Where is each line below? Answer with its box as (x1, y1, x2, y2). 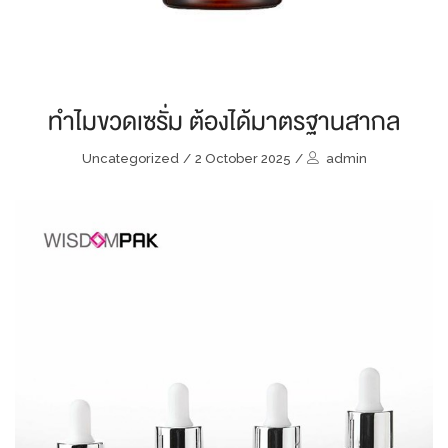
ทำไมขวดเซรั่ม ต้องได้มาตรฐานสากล (48, 106, 400, 136)
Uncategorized (81, 151, 179, 166)
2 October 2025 (194, 151, 291, 166)
